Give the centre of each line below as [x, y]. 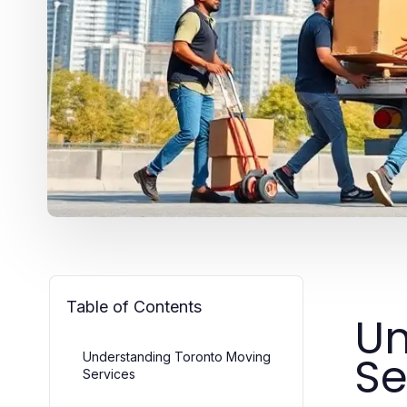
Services [109, 373]
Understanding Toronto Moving [177, 356]
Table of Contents [134, 306]
